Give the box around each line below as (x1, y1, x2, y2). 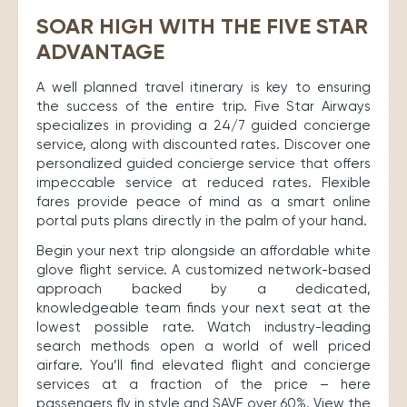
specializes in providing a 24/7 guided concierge (36, 117, 371, 134)
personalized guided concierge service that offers (36, 155, 371, 173)
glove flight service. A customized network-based (36, 262, 371, 279)
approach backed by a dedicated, (36, 281, 371, 298)
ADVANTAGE (36, 38, 164, 65)
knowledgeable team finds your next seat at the (36, 300, 371, 317)
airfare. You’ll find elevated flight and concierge (36, 357, 371, 374)
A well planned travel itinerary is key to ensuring (36, 79, 371, 96)
